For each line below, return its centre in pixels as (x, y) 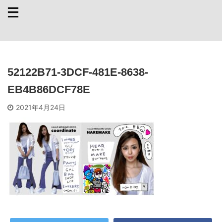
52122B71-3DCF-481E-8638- (78, 72)
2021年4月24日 (41, 107)
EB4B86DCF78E (49, 89)
